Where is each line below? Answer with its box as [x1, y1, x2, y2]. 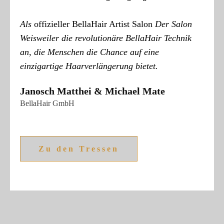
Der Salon [152, 19, 192, 29]
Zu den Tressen [38, 144, 119, 153]
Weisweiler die [20, 33, 75, 43]
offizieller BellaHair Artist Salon [34, 19, 152, 29]
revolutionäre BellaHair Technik [75, 33, 191, 43]
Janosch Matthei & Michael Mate [20, 85, 165, 97]
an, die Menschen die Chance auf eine [20, 47, 159, 57]
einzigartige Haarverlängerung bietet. [20, 61, 160, 71]
